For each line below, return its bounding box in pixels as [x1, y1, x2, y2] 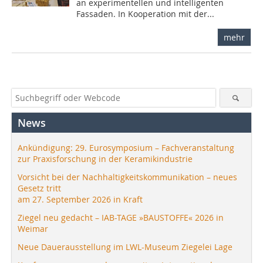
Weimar [18, 222, 48, 234]
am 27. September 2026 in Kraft [18, 193, 143, 205]
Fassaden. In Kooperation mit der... [76, 8, 215, 19]
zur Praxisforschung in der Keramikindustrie [18, 153, 193, 164]
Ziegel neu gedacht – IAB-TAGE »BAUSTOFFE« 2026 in [18, 211, 224, 223]
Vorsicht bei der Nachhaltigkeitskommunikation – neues [18, 171, 237, 183]
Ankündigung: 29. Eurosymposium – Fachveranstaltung [18, 141, 234, 153]
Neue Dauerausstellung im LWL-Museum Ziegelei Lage [18, 241, 232, 252]
